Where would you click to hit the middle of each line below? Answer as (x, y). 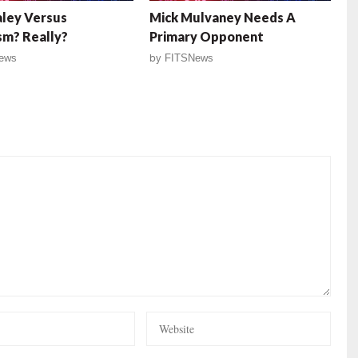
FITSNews (189, 58)
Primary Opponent (207, 37)
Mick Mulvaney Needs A (223, 18)
